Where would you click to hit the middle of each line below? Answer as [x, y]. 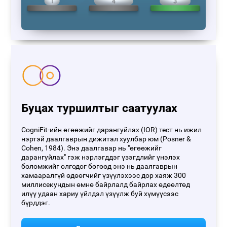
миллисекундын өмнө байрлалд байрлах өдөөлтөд [106, 185]
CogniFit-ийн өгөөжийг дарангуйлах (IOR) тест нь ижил [112, 130]
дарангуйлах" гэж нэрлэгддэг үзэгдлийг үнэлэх [101, 158]
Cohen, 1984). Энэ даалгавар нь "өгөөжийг [92, 148]
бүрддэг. [36, 203]
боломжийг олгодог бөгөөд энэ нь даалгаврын [100, 167]
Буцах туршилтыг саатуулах [100, 108]
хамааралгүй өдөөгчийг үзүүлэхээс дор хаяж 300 [104, 176]
